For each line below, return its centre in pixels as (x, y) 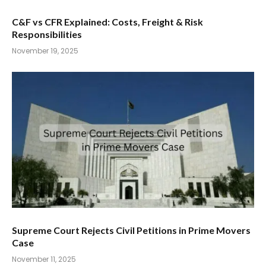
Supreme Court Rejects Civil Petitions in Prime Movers (131, 230)
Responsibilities (47, 34)
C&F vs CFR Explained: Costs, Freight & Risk (107, 21)
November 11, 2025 (44, 259)
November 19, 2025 (45, 50)
